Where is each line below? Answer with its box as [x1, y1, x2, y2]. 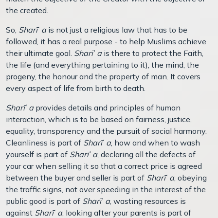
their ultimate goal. [6, 48, 74, 58]
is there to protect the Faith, [104, 48, 203, 58]
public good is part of [6, 196, 82, 206]
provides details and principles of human [36, 102, 181, 112]
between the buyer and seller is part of [6, 172, 146, 182]
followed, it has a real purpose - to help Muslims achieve [6, 36, 206, 46]
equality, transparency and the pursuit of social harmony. [6, 126, 207, 136]
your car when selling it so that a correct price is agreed [6, 161, 202, 171]
